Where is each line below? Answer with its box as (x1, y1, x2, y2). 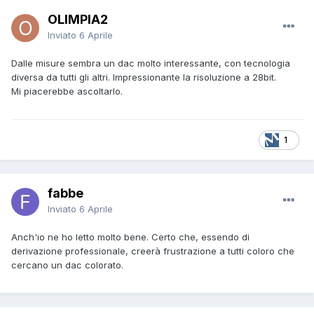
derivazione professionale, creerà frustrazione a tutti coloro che (11, 245, 294, 257)
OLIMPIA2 (48, 12, 108, 27)
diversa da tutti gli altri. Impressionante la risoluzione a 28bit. (11, 71, 276, 83)
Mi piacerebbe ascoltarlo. (11, 86, 125, 97)
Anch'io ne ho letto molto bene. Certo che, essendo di (11, 231, 250, 243)
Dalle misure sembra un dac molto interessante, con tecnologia (11, 57, 290, 69)
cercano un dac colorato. (11, 259, 123, 271)
